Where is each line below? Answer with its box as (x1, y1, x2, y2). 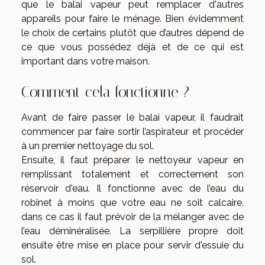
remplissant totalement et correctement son (21, 169, 244, 180)
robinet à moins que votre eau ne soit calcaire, (21, 197, 244, 208)
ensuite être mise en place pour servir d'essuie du (21, 240, 244, 251)
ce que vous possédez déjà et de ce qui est (21, 41, 244, 53)
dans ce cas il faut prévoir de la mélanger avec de (21, 211, 244, 222)
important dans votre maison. (21, 55, 150, 67)
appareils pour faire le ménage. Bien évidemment (21, 12, 244, 24)
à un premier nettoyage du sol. (21, 140, 154, 151)
